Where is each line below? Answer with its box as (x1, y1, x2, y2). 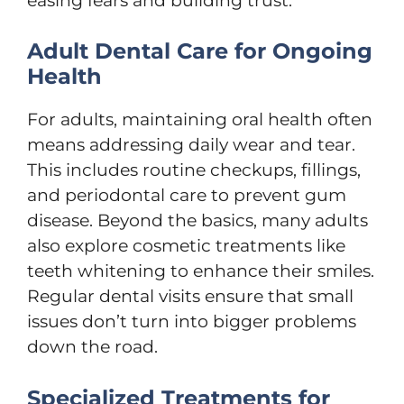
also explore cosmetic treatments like (27, 235, 345, 256)
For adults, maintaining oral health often (27, 109, 372, 130)
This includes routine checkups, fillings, (27, 160, 361, 180)
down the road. (27, 336, 158, 357)
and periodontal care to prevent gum (27, 185, 346, 206)
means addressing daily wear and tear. (27, 134, 355, 155)
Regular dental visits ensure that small (27, 286, 353, 307)
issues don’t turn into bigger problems (27, 311, 356, 332)
